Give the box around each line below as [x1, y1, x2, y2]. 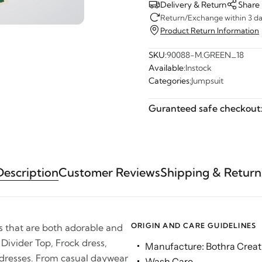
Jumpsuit [191, 75, 223, 86]
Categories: [149, 75, 191, 86]
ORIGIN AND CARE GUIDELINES [131, 220, 257, 230]
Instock [185, 63, 212, 73]
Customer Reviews [58, 164, 160, 180]
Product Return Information [160, 26, 259, 35]
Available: [149, 63, 185, 73]
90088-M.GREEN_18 [167, 50, 244, 60]
